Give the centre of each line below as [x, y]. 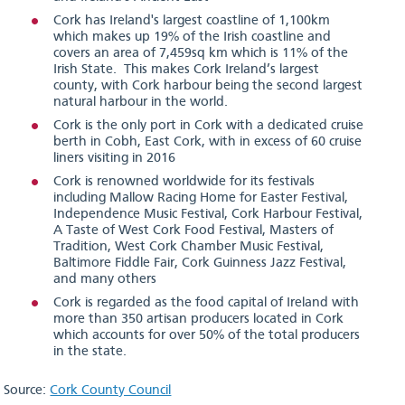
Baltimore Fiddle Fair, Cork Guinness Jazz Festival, [200, 264]
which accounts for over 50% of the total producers [207, 336]
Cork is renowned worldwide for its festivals [184, 182]
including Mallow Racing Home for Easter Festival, [201, 198]
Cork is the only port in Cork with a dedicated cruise [209, 126]
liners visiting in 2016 [115, 159]
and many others [105, 280]
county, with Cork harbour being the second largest [208, 86]
